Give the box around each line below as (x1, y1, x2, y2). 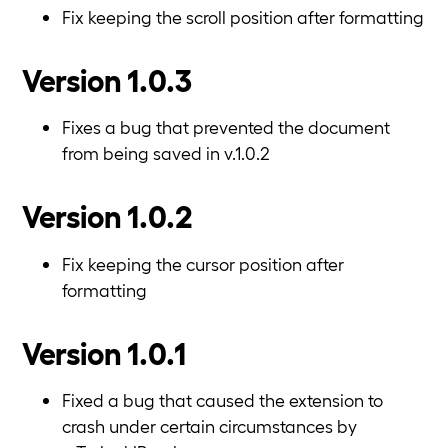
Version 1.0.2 (22, 196, 193, 234)
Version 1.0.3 (22, 59, 192, 97)
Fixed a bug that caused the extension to (62, 389, 383, 411)
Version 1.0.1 (22, 332, 186, 370)
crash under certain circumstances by (62, 415, 357, 437)
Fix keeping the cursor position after (62, 252, 344, 274)
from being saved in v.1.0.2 (62, 142, 270, 164)
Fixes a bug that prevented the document (62, 116, 390, 138)
